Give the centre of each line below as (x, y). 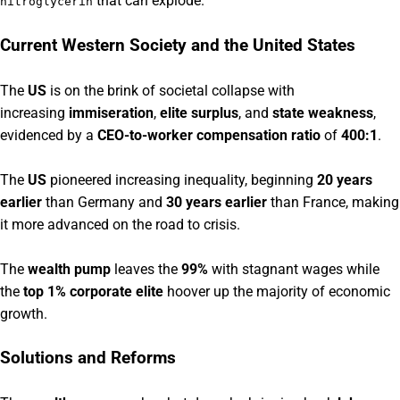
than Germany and (104, 202)
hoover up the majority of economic (277, 291)
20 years (345, 179)
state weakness (323, 112)
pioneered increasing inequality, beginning (182, 179)
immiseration (111, 112)
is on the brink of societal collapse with (171, 90)
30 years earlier (217, 202)
